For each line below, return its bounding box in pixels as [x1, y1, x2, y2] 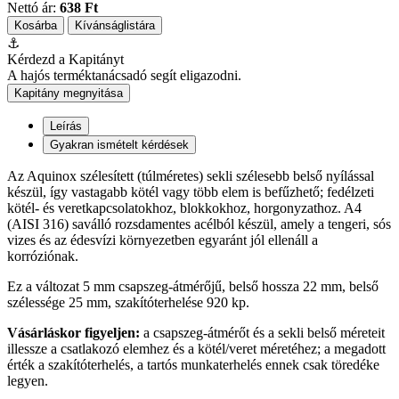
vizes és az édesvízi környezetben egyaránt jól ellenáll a [7, 232, 318, 248]
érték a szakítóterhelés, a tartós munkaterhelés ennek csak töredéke [7, 356, 379, 372]
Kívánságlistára [75, 18, 155, 32]
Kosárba [14, 18, 57, 32]
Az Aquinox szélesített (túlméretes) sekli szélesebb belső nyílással [7, 167, 374, 183]
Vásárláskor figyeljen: [7, 324, 140, 340]
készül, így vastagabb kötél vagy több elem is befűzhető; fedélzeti [7, 183, 374, 199]
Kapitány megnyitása [14, 85, 123, 100]
